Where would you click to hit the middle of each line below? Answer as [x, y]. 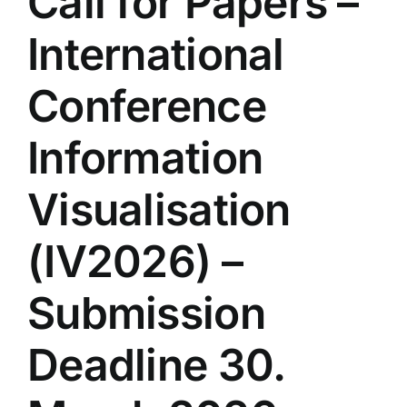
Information [145, 158]
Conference [147, 106]
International [156, 55]
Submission [146, 313]
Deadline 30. [156, 365]
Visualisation [159, 210]
